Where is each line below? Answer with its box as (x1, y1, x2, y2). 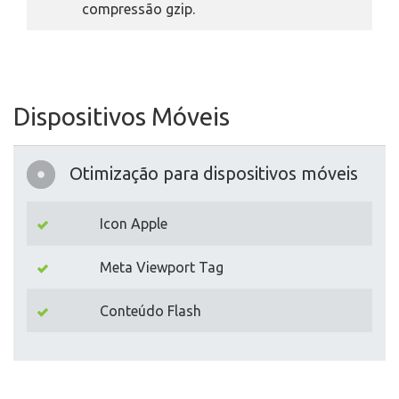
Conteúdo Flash (100, 303, 201, 319)
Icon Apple (100, 216, 167, 232)
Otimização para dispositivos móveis (69, 163, 358, 183)
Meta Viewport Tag (100, 259, 224, 275)
